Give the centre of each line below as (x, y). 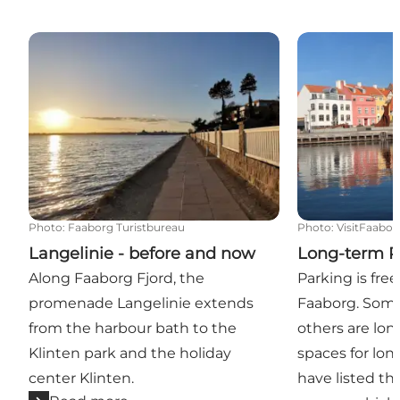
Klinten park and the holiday (130, 353)
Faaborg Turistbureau (126, 227)
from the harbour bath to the (133, 328)
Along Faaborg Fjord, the (117, 278)
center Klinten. (81, 378)
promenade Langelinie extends (141, 303)
